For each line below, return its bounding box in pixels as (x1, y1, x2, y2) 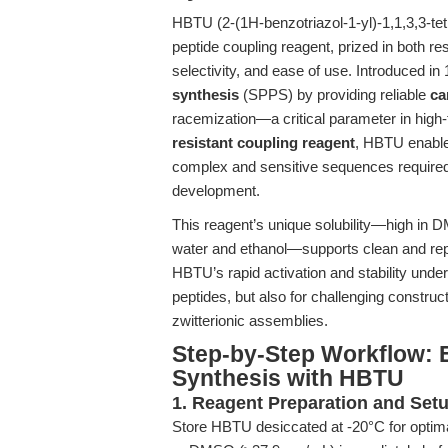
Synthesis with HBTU (172, 366, 404, 391)
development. (172, 182, 260, 199)
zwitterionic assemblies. (172, 312, 328, 329)
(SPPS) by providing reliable (239, 86, 430, 103)
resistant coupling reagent (172, 134, 355, 151)
